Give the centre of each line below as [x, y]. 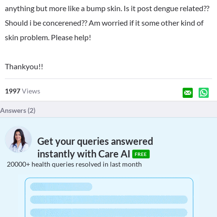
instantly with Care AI [85, 154]
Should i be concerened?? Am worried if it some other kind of [104, 23]
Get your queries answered [95, 141]
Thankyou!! [24, 66]
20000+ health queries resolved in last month [74, 164]
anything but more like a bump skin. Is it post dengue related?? [107, 8]
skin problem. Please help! [48, 37]
